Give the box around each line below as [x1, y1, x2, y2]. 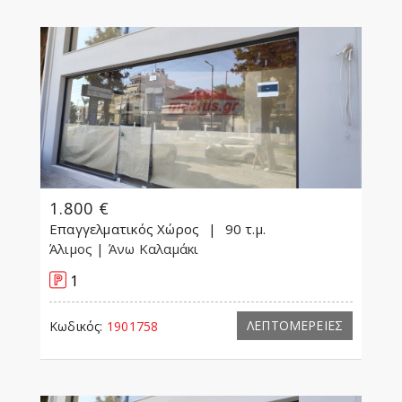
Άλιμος [49, 240, 97, 258]
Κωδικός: [49, 318, 103, 336]
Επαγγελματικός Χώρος [49, 220, 200, 239]
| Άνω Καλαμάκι [96, 240, 203, 258]
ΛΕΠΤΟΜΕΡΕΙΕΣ [247, 317, 343, 335]
